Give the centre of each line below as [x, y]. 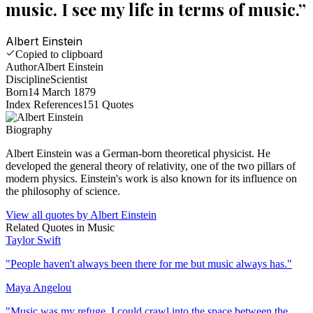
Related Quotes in [46, 227]
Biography [29, 129]
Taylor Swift [33, 240]
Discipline [28, 79]
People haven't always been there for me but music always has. [149, 263]
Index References [44, 104]
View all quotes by [48, 214]
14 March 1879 [62, 92]
